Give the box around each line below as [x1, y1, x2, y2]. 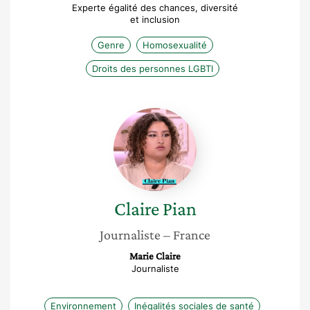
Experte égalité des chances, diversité [72, 2, 238, 13]
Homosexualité [143, 39, 207, 51]
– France [163, 227, 210, 242]
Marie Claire [129, 250, 181, 262]
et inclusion [130, 14, 180, 25]
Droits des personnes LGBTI [91, 63, 213, 74]
